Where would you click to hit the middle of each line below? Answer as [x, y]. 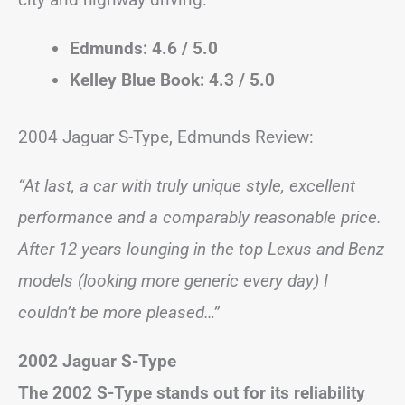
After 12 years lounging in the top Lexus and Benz [201, 249]
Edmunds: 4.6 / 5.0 [144, 48]
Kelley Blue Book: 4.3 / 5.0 [172, 80]
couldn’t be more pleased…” [119, 312]
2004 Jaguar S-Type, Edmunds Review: [166, 137]
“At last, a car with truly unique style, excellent [187, 186]
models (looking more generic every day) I [173, 281]
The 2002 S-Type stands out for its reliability [192, 393]
